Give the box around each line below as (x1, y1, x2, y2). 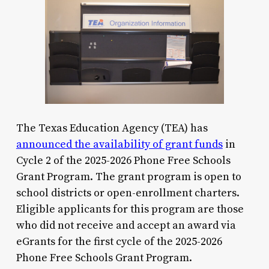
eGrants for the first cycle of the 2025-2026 (16, 234, 222, 249)
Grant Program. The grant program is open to (16, 169, 241, 184)
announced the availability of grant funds (16, 137, 223, 151)
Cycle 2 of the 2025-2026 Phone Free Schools (16, 153, 231, 168)
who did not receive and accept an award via (16, 218, 236, 232)
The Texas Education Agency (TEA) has (16, 121, 208, 135)
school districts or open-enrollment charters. (16, 186, 240, 200)
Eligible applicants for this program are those (16, 202, 244, 216)
